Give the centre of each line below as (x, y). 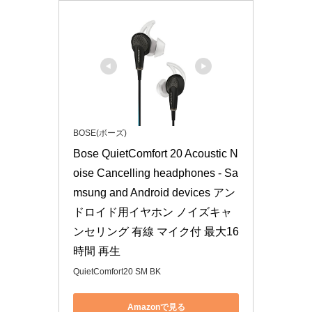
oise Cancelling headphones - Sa (156, 173)
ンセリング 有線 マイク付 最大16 (156, 232)
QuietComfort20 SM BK (117, 272)
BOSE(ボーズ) (100, 133)
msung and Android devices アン (154, 193)
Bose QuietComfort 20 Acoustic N (156, 154)
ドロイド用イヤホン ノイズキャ (153, 212)
